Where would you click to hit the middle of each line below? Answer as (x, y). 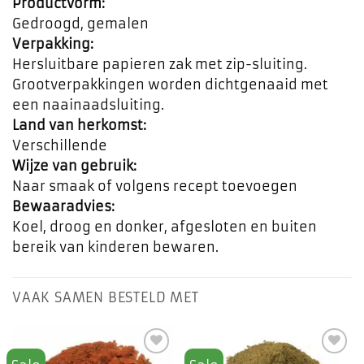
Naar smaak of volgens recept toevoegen (155, 186)
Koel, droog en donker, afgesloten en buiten (165, 226)
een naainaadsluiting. (88, 104)
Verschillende (60, 145)
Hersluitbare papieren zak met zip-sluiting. (160, 64)
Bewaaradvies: (63, 206)
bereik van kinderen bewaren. (115, 247)
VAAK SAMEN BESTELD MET (106, 297)
